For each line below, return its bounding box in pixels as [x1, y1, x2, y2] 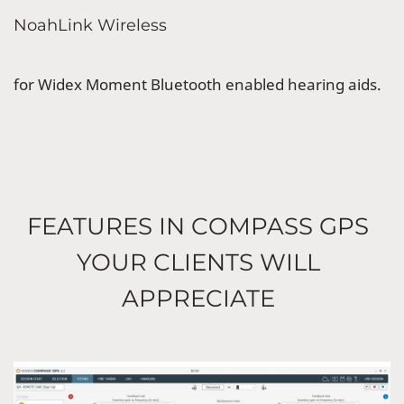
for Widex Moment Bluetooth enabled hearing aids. [14, 74, 381, 96]
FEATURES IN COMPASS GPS [27, 212, 369, 242]
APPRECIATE [121, 284, 275, 314]
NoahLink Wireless [14, 15, 167, 36]
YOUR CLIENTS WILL [76, 248, 320, 278]
